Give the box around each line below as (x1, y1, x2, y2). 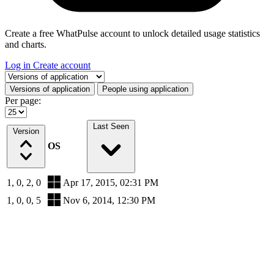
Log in (5, 60, 33, 70)
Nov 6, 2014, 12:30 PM (63, 195, 155, 206)
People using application (102, 84, 188, 94)
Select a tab (4, 70, 48, 81)
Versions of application (10, 84, 90, 94)
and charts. (5, 39, 46, 50)
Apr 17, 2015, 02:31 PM (63, 177, 158, 188)
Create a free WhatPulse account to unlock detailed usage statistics (5, 28, 260, 39)
